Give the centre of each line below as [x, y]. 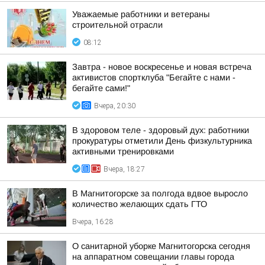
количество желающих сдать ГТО [140, 204]
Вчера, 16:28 [93, 222]
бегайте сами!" [101, 88]
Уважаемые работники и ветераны [141, 14]
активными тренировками [123, 151]
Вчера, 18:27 [124, 169]
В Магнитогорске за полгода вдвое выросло [160, 193]
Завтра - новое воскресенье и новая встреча [162, 67]
